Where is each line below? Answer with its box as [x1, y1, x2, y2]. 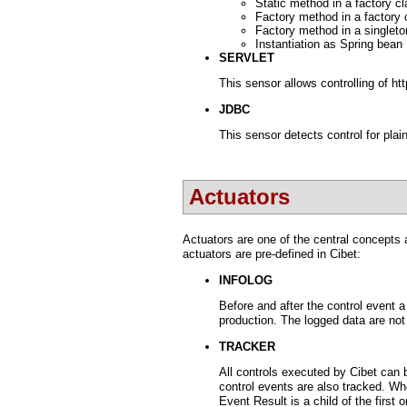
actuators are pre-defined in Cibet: [183, 246, 361, 261]
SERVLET [219, 51, 274, 65]
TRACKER [219, 339, 275, 353]
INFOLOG [219, 273, 273, 287]
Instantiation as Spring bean [255, 37, 402, 52]
